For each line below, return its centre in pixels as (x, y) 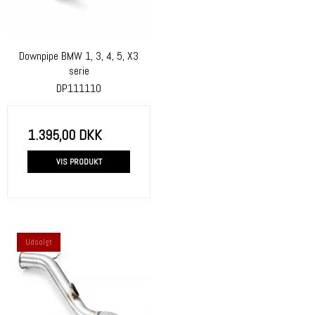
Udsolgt (39, 242)
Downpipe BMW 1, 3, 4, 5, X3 (79, 56)
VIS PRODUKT (79, 161)
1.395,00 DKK (65, 135)
